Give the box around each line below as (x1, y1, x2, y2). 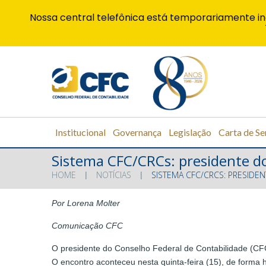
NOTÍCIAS (96, 169, 131, 181)
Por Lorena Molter (52, 198, 120, 208)
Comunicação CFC (52, 221, 123, 231)
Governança (113, 126, 161, 138)
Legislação (169, 126, 211, 138)
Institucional (55, 126, 106, 138)
